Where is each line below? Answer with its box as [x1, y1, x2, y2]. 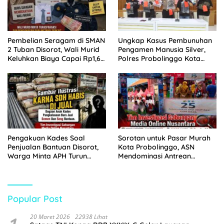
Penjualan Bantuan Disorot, [7, 142, 98, 151]
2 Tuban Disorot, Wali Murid [7, 45, 99, 54]
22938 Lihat [75, 212, 107, 221]
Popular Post [7, 192, 62, 204]
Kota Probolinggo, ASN [118, 142, 194, 151]
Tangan [7, 160, 33, 169]
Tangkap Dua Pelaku [118, 63, 188, 72]
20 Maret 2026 [30, 212, 70, 221]
